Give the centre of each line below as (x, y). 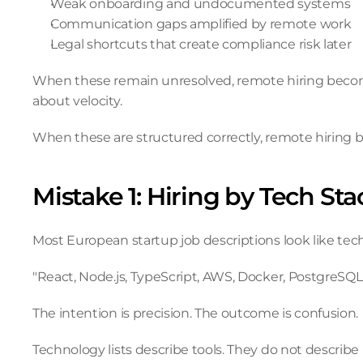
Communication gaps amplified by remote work (201, 24)
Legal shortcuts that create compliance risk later (201, 44)
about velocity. (77, 101)
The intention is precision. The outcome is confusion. (196, 313)
